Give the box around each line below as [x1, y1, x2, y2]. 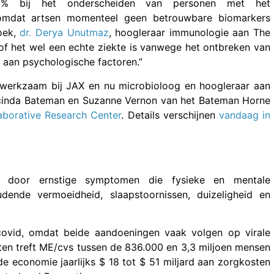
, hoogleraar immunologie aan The [108, 26, 271, 39]
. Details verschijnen [121, 108, 219, 121]
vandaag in [218, 108, 271, 121]
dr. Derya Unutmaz [20, 26, 109, 39]
